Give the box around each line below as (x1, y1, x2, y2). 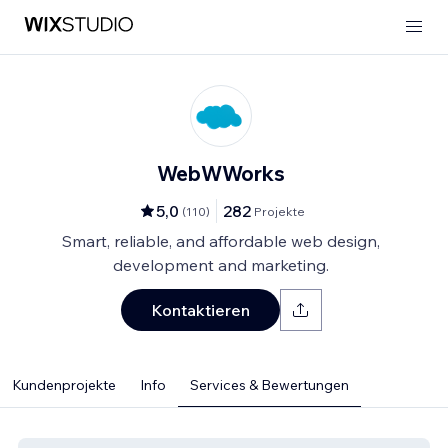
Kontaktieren (150, 300, 250, 320)
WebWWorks (157, 160, 285, 186)
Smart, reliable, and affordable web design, (62, 231, 380, 251)
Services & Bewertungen (190, 376, 349, 394)
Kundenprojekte (12, 376, 116, 394)
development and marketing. (113, 255, 329, 275)
